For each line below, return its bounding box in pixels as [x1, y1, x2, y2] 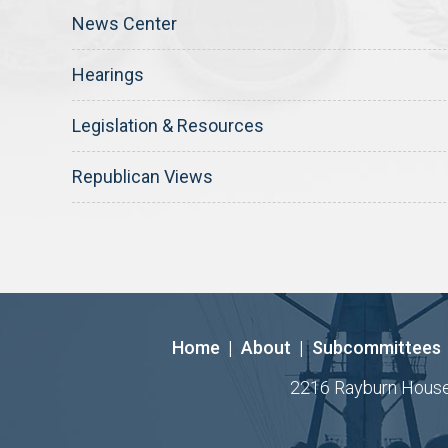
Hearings [72, 64, 144, 85]
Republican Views [72, 166, 213, 187]
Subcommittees [312, 337, 441, 358]
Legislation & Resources [72, 115, 264, 136]
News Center [72, 13, 177, 34]
